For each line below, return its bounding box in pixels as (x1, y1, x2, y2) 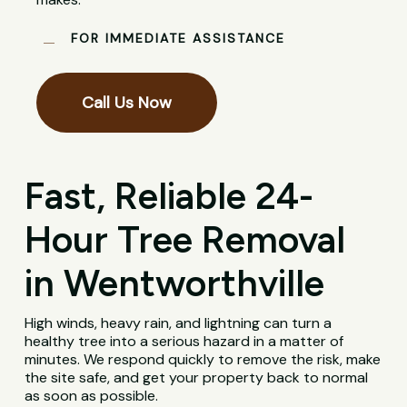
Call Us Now (82, 92, 173, 114)
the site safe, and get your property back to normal (25, 368, 369, 388)
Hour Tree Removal (25, 217, 346, 263)
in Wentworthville (25, 261, 325, 306)
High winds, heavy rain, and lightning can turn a (25, 313, 333, 333)
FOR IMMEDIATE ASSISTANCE (71, 30, 286, 47)
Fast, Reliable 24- (25, 174, 314, 219)
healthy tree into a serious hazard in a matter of (25, 332, 344, 352)
